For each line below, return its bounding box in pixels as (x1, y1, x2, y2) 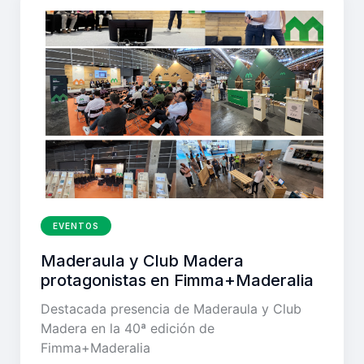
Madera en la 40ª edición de (41, 319, 214, 336)
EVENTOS (53, 220, 99, 231)
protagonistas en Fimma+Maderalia (41, 270, 314, 290)
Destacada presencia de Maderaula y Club (41, 300, 301, 317)
